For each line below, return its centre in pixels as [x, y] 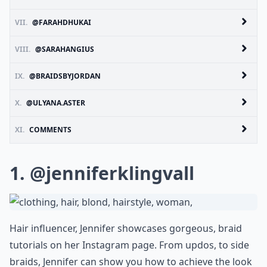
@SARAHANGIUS [65, 49]
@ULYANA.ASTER [56, 103]
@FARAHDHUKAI [62, 22]
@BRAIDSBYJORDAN [65, 76]
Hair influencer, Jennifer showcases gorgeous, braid [126, 228]
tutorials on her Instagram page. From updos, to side [129, 245]
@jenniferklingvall [112, 173]
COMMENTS [50, 129]
